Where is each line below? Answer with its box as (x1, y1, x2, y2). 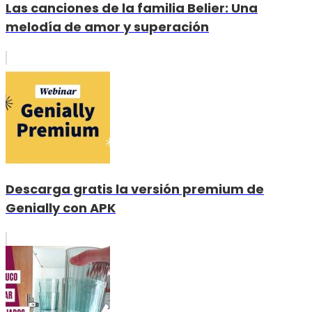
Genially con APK (6, 198, 116, 217)
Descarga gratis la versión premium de (6, 180, 264, 198)
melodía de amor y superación (6, 17, 209, 36)
